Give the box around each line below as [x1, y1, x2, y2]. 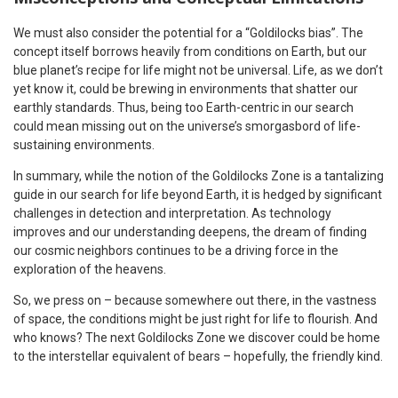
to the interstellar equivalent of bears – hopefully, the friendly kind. [13, 349, 383, 364]
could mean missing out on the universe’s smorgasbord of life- [13, 119, 361, 134]
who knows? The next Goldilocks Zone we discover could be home [13, 330, 380, 346]
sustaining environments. [13, 138, 155, 153]
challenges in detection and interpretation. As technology [13, 206, 331, 221]
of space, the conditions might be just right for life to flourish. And [13, 312, 378, 327]
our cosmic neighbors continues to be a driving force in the [13, 243, 338, 259]
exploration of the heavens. [13, 262, 166, 277]
